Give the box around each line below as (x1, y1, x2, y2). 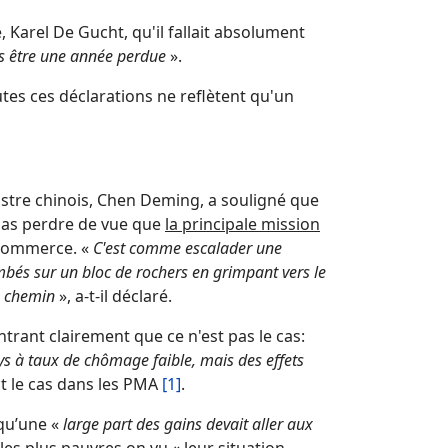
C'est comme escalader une (93, 237, 282, 259)
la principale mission (165, 213, 320, 235)
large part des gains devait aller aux (63, 413, 313, 435)
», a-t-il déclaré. (55, 285, 172, 307)
